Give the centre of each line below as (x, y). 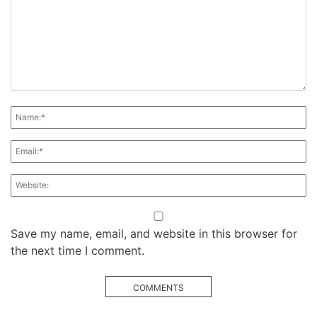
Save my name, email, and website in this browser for (154, 234)
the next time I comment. (77, 251)
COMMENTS (158, 288)
